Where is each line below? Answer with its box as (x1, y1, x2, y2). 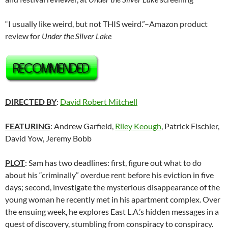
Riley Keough (115, 121, 161, 131)
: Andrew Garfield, (50, 121, 115, 131)
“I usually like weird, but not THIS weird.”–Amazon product (5, 19, 208, 29)
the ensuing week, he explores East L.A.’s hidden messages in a (5, 207, 219, 217)
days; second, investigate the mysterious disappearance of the (5, 182, 220, 192)
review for (5, 31, 42, 41)
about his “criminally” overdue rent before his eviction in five (5, 170, 214, 180)
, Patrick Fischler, (161, 121, 219, 131)
